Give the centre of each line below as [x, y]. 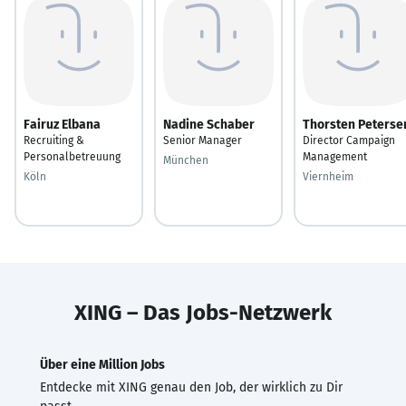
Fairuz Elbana [62, 124]
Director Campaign [349, 140]
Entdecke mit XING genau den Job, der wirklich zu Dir [191, 387]
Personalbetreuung [72, 156]
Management [335, 156]
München [186, 160]
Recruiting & [54, 140]
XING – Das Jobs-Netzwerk [203, 312]
